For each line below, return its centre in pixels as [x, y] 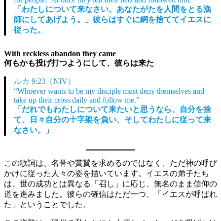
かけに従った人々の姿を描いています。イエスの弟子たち [107, 173]
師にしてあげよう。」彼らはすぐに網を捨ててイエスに [112, 19]
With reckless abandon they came [60, 53]
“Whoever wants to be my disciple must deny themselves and [109, 91]
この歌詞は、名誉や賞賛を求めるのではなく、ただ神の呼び [110, 163]
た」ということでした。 [47, 204]
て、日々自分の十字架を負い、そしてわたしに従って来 [112, 119]
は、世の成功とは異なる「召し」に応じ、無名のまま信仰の [110, 184]
